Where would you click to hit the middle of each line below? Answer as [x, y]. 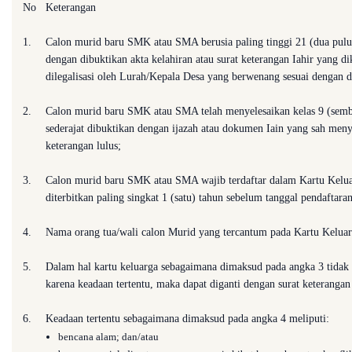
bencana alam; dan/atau [108, 337]
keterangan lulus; [83, 146]
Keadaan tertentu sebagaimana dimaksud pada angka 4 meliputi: [187, 319]
